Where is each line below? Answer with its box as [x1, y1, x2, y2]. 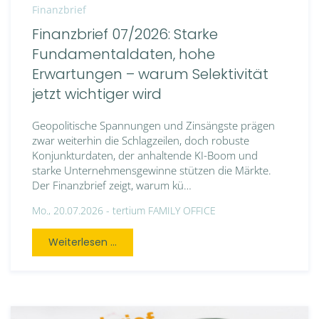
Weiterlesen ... [48, 235, 117, 250]
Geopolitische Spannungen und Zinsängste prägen [32, 118, 275, 133]
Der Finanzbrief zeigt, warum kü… [32, 178, 192, 193]
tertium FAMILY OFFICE [113, 204, 216, 218]
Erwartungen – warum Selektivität [32, 64, 268, 85]
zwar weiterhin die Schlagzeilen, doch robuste [32, 133, 249, 148]
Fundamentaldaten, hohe [32, 44, 215, 65]
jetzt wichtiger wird [32, 84, 162, 105]
